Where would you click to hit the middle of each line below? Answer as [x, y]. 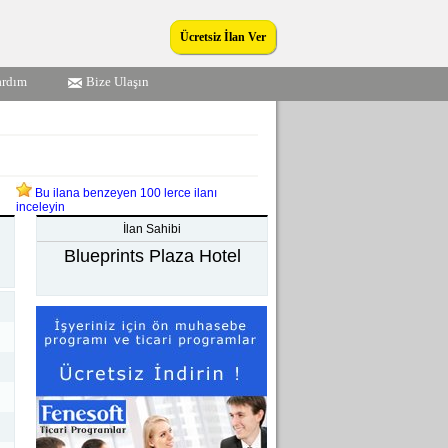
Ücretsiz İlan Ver [223, 37]
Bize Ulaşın [117, 81]
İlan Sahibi [152, 229]
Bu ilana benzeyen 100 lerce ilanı [124, 193]
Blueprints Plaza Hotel [152, 256]
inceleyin [40, 207]
